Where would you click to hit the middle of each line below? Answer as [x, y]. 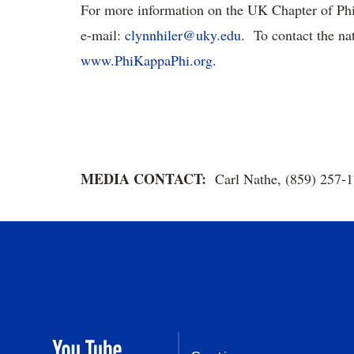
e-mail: [103, 35]
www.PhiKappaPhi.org [147, 60]
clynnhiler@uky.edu [183, 35]
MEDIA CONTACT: [148, 179]
